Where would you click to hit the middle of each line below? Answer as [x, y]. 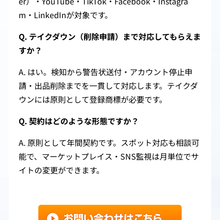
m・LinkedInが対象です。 [66, 15]
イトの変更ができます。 [61, 170]
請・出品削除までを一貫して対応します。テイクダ [108, 86]
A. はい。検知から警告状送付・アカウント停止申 [106, 72]
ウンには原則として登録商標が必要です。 [93, 100]
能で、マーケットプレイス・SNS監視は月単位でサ [109, 157]
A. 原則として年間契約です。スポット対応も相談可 [109, 143]
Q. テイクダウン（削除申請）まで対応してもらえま [110, 37]
